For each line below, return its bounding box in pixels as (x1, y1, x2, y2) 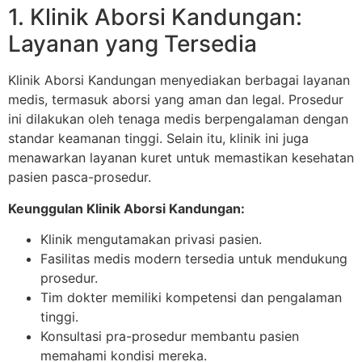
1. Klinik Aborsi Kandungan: (8, 3, 302, 32)
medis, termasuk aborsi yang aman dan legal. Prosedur (8, 91, 343, 108)
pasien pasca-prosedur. (8, 169, 151, 186)
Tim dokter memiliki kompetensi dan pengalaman (40, 289, 342, 306)
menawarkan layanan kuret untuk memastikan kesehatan (8, 149, 354, 166)
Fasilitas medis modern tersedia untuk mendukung (40, 250, 347, 267)
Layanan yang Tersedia (8, 30, 257, 58)
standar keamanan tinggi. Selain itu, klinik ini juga (8, 130, 309, 147)
